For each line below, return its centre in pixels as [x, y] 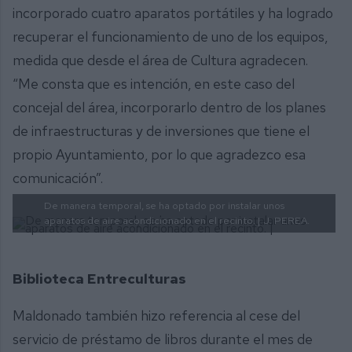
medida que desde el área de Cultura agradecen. [160, 60]
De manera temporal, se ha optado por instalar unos [164, 205]
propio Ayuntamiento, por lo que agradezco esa [159, 155]
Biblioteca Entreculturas [99, 278]
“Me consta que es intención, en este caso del [154, 84]
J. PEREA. [286, 220]
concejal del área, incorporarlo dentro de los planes [169, 108]
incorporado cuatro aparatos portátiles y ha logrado [173, 13]
